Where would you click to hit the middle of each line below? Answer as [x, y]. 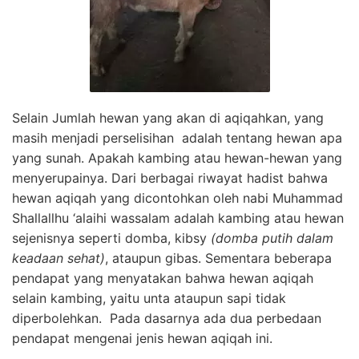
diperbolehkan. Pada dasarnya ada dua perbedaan [167, 318]
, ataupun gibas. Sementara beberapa [218, 258]
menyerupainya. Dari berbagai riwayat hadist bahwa [170, 177]
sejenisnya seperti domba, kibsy [111, 238]
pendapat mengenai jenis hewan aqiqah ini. [142, 338]
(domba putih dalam [272, 238]
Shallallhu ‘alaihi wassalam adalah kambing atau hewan [178, 218]
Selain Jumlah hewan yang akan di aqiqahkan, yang [170, 117]
